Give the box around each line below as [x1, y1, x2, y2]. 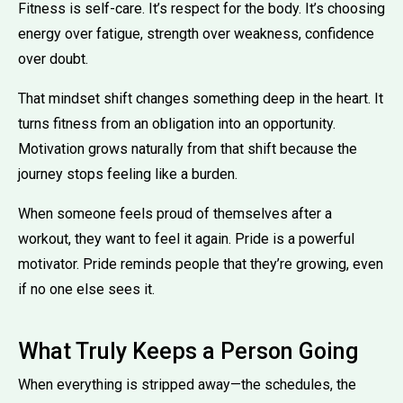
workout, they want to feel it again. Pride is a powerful [18, 229, 354, 247]
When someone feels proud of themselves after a [18, 204, 332, 222]
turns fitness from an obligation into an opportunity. [18, 114, 336, 132]
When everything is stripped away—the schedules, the [18, 375, 356, 393]
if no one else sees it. [18, 280, 155, 298]
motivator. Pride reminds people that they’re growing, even [18, 255, 383, 273]
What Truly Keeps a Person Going [18, 337, 359, 364]
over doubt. [18, 49, 88, 67]
